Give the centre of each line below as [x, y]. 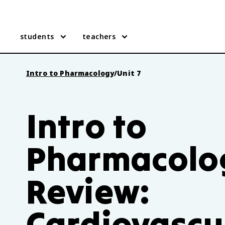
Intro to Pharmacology [70, 73]
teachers [99, 36]
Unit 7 [129, 73]
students [37, 36]
